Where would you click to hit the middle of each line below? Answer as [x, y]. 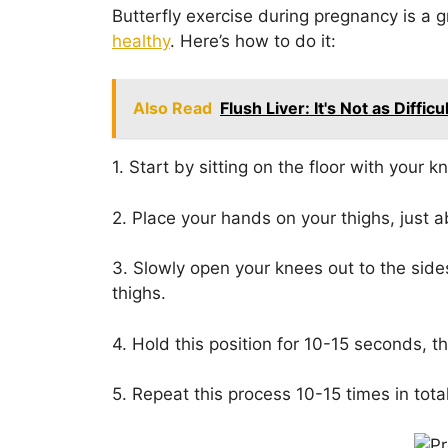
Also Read [172, 108]
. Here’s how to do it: [253, 40]
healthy [141, 40]
